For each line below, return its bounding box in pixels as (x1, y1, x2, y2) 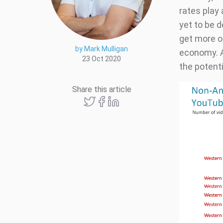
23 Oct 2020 (82, 54, 121, 63)
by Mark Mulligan (75, 44, 128, 53)
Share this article (72, 84, 131, 94)
